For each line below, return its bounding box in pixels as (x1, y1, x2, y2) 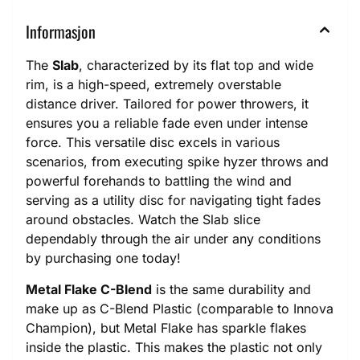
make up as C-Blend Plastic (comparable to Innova (26, 301, 333, 317)
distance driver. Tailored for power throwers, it (26, 96, 309, 112)
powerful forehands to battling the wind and (26, 173, 292, 189)
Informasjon (26, 19, 96, 43)
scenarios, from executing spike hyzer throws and (26, 153, 329, 170)
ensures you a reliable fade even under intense (26, 115, 308, 131)
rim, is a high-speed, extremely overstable (26, 76, 281, 92)
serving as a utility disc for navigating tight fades (26, 192, 321, 208)
